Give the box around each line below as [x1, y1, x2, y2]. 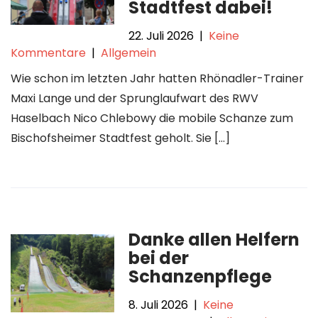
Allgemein [101, 45, 156, 61]
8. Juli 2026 [128, 297, 189, 313]
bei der [128, 246, 190, 270]
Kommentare [11, 45, 86, 61]
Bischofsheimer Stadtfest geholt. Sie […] [11, 130, 230, 146]
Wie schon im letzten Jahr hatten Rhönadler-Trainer [11, 70, 304, 87]
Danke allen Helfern [128, 228, 300, 251]
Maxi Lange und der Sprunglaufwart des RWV [11, 90, 258, 106]
